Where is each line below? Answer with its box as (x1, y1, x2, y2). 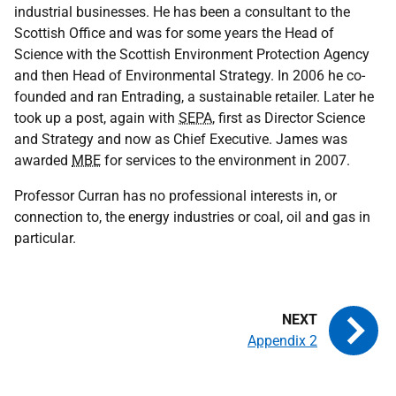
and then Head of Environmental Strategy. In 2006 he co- (14, 67, 365, 84)
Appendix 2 (247, 332, 317, 349)
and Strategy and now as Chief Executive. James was (14, 131, 347, 148)
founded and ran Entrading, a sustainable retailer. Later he (14, 88, 374, 105)
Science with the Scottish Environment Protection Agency (14, 46, 369, 63)
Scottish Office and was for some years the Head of (14, 25, 334, 42)
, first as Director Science (212, 110, 365, 126)
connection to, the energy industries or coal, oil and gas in (14, 209, 370, 225)
